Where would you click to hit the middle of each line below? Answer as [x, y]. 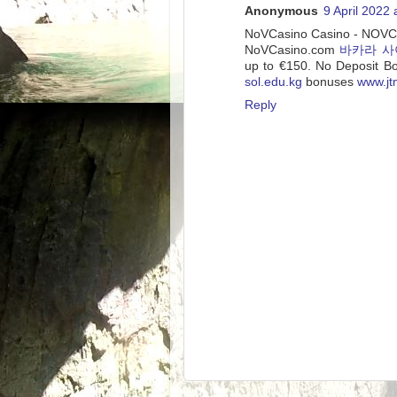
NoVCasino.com [292, 50]
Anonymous [281, 11]
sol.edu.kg [273, 82]
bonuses [330, 82]
